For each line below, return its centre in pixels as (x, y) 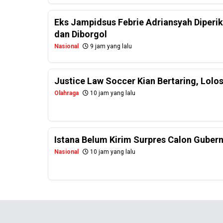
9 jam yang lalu (110, 47)
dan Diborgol (81, 34)
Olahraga (66, 93)
